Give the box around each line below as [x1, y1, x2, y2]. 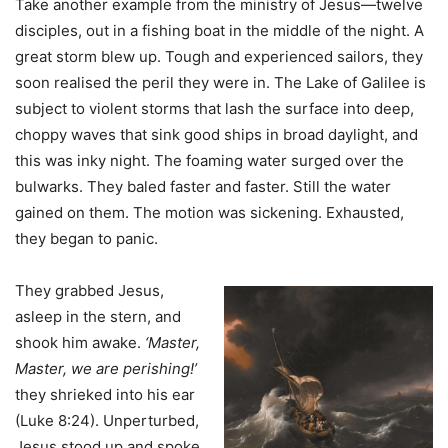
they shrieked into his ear [15, 385, 203, 405]
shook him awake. [15, 333, 145, 353]
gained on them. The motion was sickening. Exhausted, [15, 203, 404, 223]
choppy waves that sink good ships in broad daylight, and [15, 125, 418, 145]
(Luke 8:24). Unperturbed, [15, 411, 199, 431]
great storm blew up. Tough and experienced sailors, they [15, 47, 423, 67]
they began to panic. [15, 229, 162, 249]
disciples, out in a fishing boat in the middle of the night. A [15, 21, 424, 41]
